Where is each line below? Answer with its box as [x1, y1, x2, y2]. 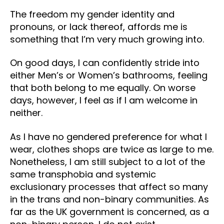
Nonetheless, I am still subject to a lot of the [10, 155, 205, 168]
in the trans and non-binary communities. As [10, 192, 209, 205]
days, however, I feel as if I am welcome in [10, 94, 197, 107]
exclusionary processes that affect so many [10, 180, 208, 193]
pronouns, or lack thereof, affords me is [10, 20, 187, 33]
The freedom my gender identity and [10, 7, 174, 20]
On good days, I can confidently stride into [10, 56, 199, 69]
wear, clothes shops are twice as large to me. [10, 142, 213, 155]
